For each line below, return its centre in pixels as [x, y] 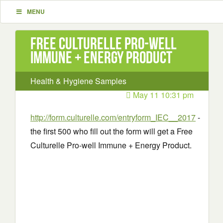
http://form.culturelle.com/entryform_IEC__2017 [113, 117]
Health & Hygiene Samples [78, 81]
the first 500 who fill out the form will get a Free [111, 131]
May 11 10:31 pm [162, 95]
